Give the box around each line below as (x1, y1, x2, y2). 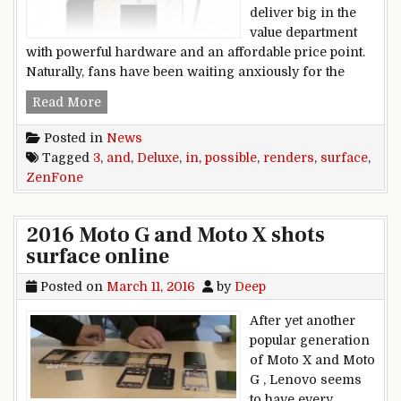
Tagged (38, 149, 93, 165)
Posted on (37, 278, 107, 294)
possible (205, 149, 257, 165)
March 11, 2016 (107, 278, 195, 294)
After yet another (250, 312, 355, 328)
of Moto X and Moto (250, 352, 375, 367)
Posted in (40, 130, 107, 145)
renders (263, 149, 314, 165)
